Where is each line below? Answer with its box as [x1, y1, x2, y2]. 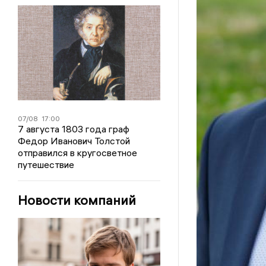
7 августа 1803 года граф [17, 123, 129, 135]
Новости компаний [17, 192, 136, 208]
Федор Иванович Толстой [17, 135, 130, 147]
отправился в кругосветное [17, 147, 137, 159]
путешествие [17, 159, 74, 170]
